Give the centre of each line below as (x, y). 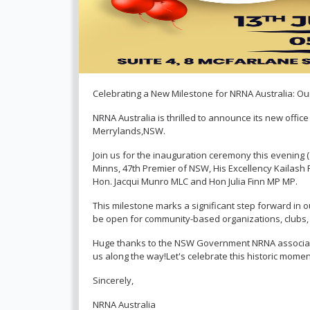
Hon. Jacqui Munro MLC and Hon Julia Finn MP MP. (195, 181)
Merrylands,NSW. (129, 131)
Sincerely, (113, 280)
